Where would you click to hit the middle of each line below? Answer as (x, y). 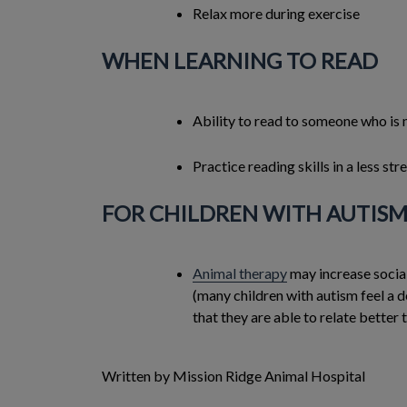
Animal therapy (240, 273)
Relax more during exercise (276, 13)
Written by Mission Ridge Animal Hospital (233, 376)
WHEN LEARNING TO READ (240, 60)
